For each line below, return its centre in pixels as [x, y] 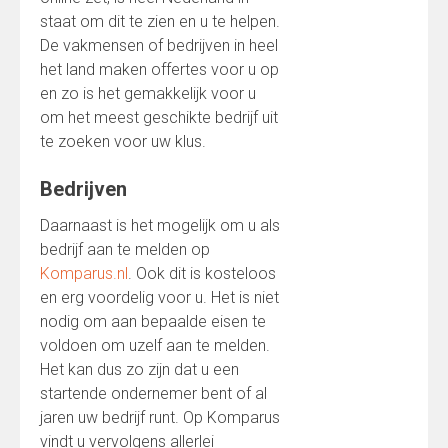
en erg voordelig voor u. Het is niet [159, 297]
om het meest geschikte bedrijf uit [159, 117]
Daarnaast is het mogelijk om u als [160, 225]
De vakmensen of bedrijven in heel [159, 45]
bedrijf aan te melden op [125, 249]
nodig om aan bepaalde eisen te [153, 321]
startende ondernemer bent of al [153, 393]
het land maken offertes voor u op [159, 69]
